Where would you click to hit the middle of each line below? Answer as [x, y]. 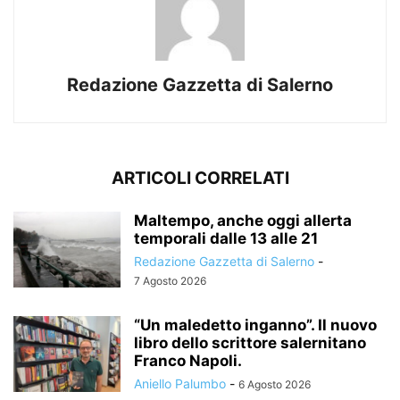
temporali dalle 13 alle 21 [226, 238]
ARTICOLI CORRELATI [200, 178]
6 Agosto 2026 [275, 384]
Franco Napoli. [188, 360]
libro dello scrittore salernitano [250, 342]
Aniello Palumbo [180, 383]
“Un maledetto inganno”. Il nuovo [255, 325]
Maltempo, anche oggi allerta [243, 220]
